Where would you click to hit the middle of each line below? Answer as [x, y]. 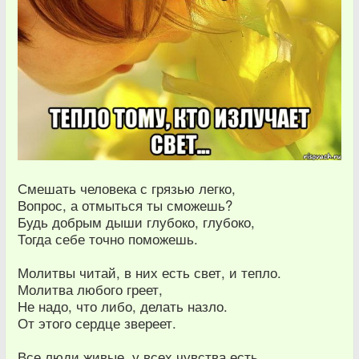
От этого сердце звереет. [97, 323]
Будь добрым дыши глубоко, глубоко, [136, 222]
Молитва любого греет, [90, 290]
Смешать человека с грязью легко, [127, 189]
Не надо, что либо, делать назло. [123, 307]
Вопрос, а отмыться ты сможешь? [125, 206]
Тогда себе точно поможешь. [108, 239]
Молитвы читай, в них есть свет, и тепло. [149, 273]
